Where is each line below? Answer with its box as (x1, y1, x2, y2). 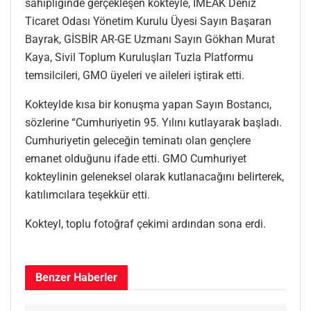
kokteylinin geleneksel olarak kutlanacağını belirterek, (25, 169, 284, 183)
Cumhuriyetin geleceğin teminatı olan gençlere (25, 133, 251, 147)
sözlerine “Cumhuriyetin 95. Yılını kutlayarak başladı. (25, 115, 282, 129)
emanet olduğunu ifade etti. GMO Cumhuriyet (25, 151, 246, 165)
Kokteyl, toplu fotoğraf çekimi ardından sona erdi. (25, 217, 266, 230)
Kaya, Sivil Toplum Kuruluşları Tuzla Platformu (25, 50, 253, 64)
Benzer (35, 270, 71, 284)
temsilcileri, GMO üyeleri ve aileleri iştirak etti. (25, 68, 244, 82)
